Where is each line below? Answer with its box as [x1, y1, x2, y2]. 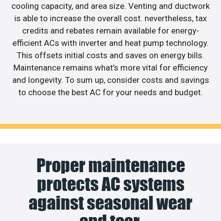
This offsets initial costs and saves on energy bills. [17, 50, 204, 61]
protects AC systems [37, 173, 184, 195]
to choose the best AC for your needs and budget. [18, 87, 203, 98]
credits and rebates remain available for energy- [22, 26, 199, 36]
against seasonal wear [29, 191, 192, 214]
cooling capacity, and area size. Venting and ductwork [11, 1, 210, 11]
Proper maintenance [36, 154, 185, 176]
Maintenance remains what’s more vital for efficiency [13, 63, 208, 73]
